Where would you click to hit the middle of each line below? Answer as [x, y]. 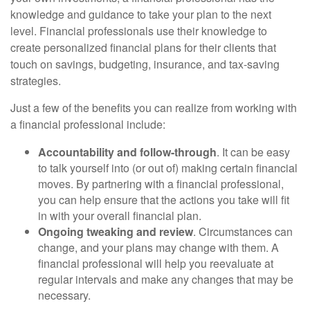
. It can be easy [253, 152]
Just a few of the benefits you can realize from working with [154, 108]
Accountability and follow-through [127, 152]
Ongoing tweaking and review [116, 231]
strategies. [37, 81]
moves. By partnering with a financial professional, [161, 184]
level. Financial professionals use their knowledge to [139, 31]
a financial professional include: [89, 124]
